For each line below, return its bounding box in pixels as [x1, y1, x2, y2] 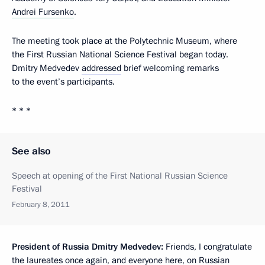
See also [12, 144, 51, 159]
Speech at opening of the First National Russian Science [12, 170, 228, 182]
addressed [82, 62, 121, 75]
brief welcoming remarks [121, 62, 219, 75]
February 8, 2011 [12, 199, 70, 211]
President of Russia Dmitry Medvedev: [12, 241, 163, 253]
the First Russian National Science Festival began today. [12, 49, 228, 61]
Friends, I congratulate [163, 241, 252, 253]
